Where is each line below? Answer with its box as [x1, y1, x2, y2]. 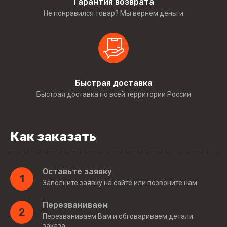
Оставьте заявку [43, 167, 112, 176]
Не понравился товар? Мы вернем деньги [44, 9, 183, 17]
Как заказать [10, 129, 96, 144]
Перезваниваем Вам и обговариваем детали [43, 212, 193, 220]
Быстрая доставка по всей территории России [36, 90, 191, 98]
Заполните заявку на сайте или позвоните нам [43, 179, 197, 187]
